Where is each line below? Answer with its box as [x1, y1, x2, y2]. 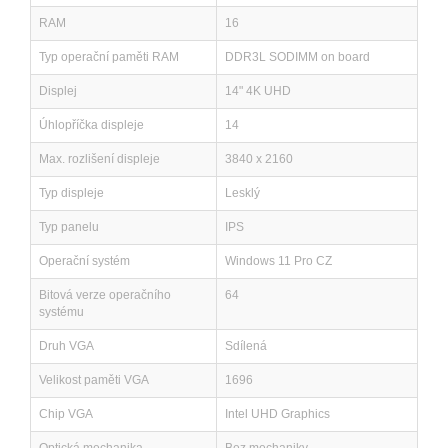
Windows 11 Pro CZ [225, 254, 332, 268]
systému [39, 305, 84, 319]
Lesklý [225, 186, 260, 200]
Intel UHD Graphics [225, 407, 330, 421]
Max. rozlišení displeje [39, 152, 160, 166]
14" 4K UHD [225, 84, 291, 98]
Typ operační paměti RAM [39, 50, 179, 64]
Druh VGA [39, 339, 94, 353]
